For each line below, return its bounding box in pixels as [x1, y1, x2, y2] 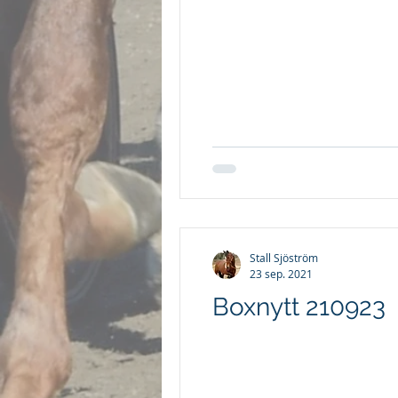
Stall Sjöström [250, 251, 318, 265]
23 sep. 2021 [250, 266, 313, 281]
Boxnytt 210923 [212, 291, 386, 322]
